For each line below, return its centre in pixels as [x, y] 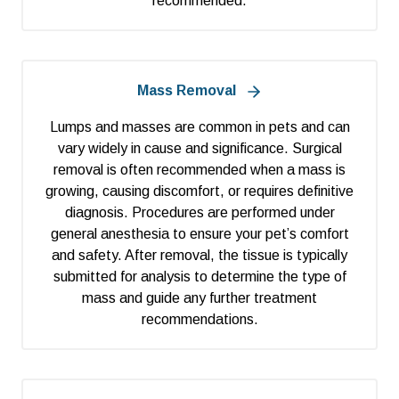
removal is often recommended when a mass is [199, 170]
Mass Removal [186, 91]
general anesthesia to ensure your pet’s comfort [199, 234]
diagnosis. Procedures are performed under [199, 213]
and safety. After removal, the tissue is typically [199, 256]
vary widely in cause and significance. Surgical [199, 149]
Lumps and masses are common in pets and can [199, 127]
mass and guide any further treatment [199, 298]
